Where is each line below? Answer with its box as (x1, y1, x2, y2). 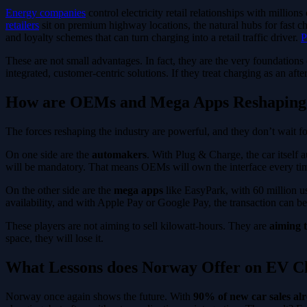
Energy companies (5, 7, 86, 19)
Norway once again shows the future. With (5, 291, 193, 302)
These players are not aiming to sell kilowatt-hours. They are (5, 220, 269, 232)
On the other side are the (5, 184, 114, 197)
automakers (92, 149, 147, 161)
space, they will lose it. (5, 232, 103, 245)
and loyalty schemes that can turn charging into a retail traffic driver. (5, 32, 301, 44)
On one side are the (5, 149, 92, 161)
